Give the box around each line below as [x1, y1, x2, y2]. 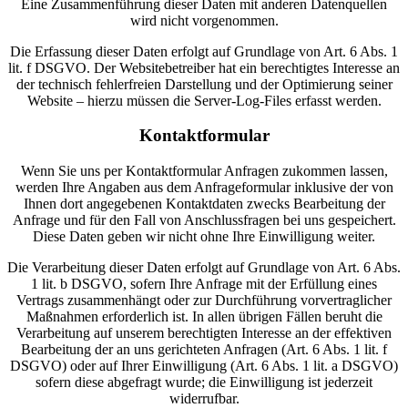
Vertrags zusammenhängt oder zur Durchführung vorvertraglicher [16, 292, 392, 309]
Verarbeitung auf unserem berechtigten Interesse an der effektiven [16, 325, 392, 342]
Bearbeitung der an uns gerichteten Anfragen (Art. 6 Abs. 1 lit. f [21, 342, 387, 358]
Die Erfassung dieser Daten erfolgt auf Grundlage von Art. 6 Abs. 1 [10, 43, 398, 59]
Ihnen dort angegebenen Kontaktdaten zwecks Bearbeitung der [23, 196, 385, 212]
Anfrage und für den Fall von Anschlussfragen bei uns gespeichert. [12, 212, 396, 229]
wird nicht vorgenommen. [129, 12, 279, 28]
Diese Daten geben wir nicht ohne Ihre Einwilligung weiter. [33, 229, 375, 245]
